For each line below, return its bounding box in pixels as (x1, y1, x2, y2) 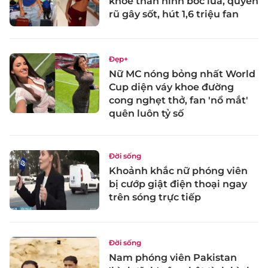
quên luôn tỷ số (109, 108, 184, 120)
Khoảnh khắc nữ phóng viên (109, 165, 248, 177)
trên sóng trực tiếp (109, 191, 201, 203)
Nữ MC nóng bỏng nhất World (109, 68, 255, 80)
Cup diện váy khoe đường (109, 81, 234, 93)
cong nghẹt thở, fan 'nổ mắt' (109, 95, 248, 106)
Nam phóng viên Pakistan (109, 252, 237, 264)
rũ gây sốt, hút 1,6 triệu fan (109, 8, 239, 20)
